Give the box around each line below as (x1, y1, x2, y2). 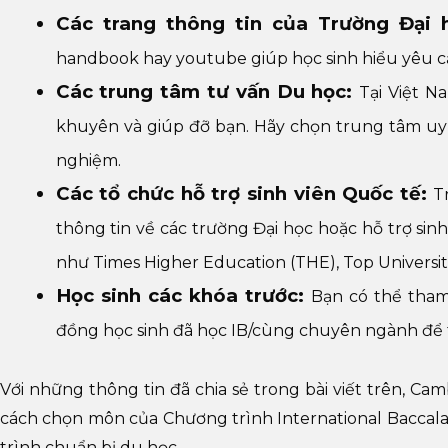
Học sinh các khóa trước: (55, 284, 311, 308)
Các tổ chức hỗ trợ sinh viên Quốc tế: (55, 182, 427, 206)
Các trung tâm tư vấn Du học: (55, 80, 360, 104)
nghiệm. (55, 151, 125, 171)
